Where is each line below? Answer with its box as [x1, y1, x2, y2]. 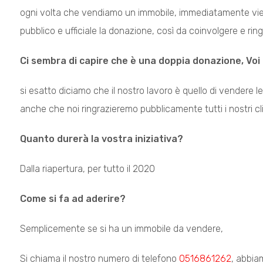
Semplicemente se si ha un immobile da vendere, [19, 223, 223, 234]
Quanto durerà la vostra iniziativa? [19, 133, 183, 144]
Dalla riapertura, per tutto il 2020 [19, 163, 155, 174]
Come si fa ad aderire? [19, 193, 126, 204]
